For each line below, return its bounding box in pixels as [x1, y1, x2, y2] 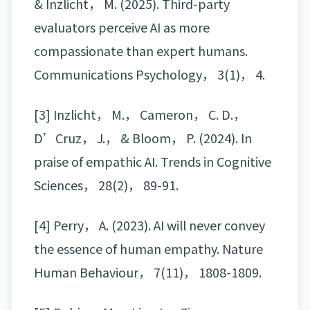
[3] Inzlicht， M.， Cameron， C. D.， [34, 105, 246, 124]
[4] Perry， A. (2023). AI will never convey [34, 216, 265, 235]
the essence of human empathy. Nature [34, 239, 263, 258]
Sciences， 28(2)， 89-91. [34, 176, 179, 194]
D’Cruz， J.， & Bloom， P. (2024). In [34, 129, 252, 147]
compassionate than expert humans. [34, 42, 248, 60]
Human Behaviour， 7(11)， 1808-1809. [34, 263, 262, 282]
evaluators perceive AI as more [34, 18, 210, 37]
